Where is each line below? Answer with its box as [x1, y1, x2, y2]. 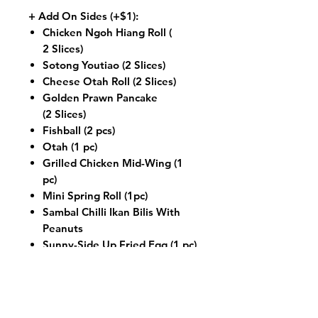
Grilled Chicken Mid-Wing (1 [43, 155, 183, 170]
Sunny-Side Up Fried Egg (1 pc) [43, 237, 197, 251]
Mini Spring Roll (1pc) [43, 188, 148, 202]
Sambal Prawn [43, 302, 113, 317]
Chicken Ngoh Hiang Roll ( [43, 25, 172, 39]
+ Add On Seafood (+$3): [28, 270, 153, 284]
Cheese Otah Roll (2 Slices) [43, 74, 176, 88]
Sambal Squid [43, 286, 110, 300]
